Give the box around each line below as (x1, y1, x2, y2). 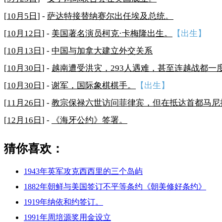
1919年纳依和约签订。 (24, 198, 103, 207)
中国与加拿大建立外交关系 (52, 46, 153, 55)
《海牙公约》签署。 (52, 115, 127, 125)
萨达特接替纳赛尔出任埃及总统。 (47, 11, 173, 21)
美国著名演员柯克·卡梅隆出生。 (52, 28, 172, 38)
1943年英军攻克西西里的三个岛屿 (24, 167, 143, 176)
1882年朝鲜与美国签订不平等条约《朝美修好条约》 (24, 182, 206, 191)
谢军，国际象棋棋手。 (52, 80, 136, 90)
